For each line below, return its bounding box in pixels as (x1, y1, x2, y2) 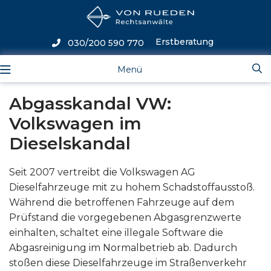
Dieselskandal (9, 133, 131, 154)
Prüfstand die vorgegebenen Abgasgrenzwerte (9, 212, 241, 223)
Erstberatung (155, 36, 214, 47)
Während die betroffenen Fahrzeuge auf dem (9, 197, 234, 208)
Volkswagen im (9, 113, 142, 134)
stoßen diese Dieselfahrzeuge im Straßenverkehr (9, 257, 247, 269)
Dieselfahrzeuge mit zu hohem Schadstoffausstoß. (9, 181, 255, 193)
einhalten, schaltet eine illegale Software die (9, 227, 223, 238)
